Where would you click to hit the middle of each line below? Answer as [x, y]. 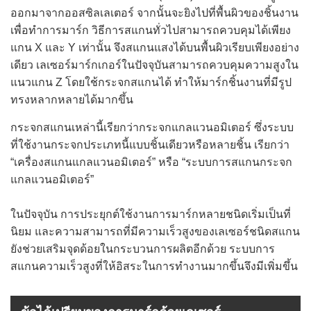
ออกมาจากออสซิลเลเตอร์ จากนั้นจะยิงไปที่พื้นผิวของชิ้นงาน [154, 13]
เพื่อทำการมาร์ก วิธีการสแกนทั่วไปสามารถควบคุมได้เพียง [151, 30]
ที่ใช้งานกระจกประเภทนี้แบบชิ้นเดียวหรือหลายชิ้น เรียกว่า [150, 145]
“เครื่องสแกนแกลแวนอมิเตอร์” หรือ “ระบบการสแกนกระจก [151, 162]
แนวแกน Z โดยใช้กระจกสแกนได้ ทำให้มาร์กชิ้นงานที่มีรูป [151, 82]
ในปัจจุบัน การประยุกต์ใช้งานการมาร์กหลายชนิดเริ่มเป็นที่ [151, 214]
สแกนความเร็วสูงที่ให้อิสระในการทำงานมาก [120, 266]
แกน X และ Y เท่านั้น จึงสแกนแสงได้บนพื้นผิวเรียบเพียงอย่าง [155, 48]
